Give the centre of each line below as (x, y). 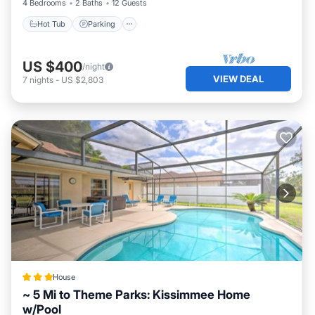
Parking (102, 24)
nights (41, 79)
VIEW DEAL (238, 78)
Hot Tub (51, 24)
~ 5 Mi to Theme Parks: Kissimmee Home (136, 295)
